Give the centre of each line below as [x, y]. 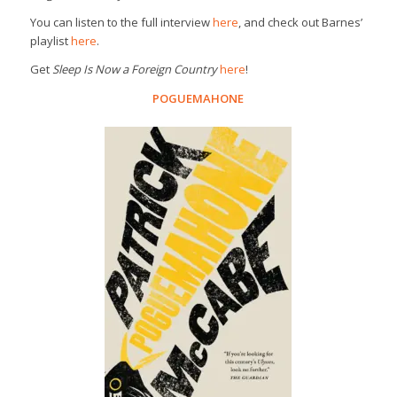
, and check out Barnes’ [300, 23]
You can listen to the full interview [121, 23]
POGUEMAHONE [198, 98]
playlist [50, 41]
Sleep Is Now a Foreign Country [136, 70]
